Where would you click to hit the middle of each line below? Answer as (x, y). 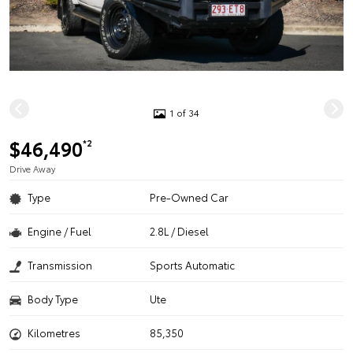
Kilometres (54, 333)
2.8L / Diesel (180, 231)
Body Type (53, 299)
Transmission (60, 265)
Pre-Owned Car (190, 197)
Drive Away (32, 169)
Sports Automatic (193, 265)
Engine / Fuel (59, 231)
